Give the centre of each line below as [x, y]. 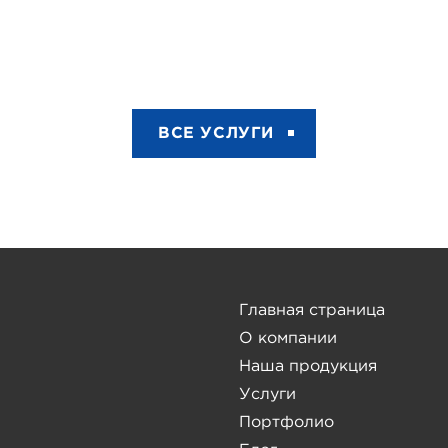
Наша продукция [308, 366]
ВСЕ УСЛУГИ [216, 133]
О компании [288, 338]
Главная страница [312, 310]
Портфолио [286, 422]
